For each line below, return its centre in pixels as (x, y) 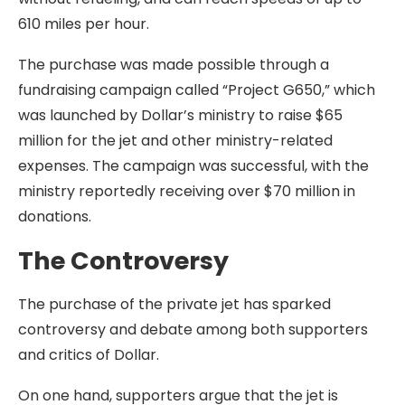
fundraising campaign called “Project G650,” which (197, 90)
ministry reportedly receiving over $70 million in (187, 191)
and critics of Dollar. (89, 355)
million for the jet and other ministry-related (175, 141)
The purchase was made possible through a (174, 65)
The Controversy (123, 261)
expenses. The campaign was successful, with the (193, 166)
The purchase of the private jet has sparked (174, 304)
